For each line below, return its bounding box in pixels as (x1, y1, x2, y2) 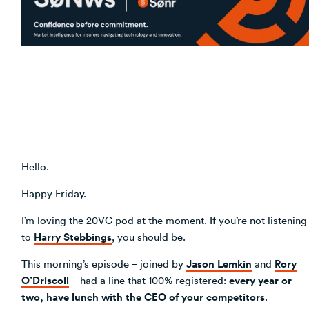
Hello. (21, 159, 49, 173)
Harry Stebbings (34, 228, 112, 244)
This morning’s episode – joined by (21, 256, 186, 270)
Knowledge (42, 63, 106, 80)
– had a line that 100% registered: (69, 272, 229, 287)
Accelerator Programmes (52, 44, 171, 58)
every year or (229, 272, 292, 288)
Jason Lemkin (186, 255, 252, 271)
